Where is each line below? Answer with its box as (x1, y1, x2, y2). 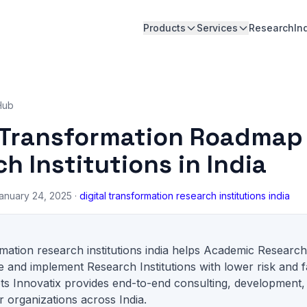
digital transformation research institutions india (79, 190, 290, 201)
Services (197, 22, 238, 34)
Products (143, 22, 186, 34)
